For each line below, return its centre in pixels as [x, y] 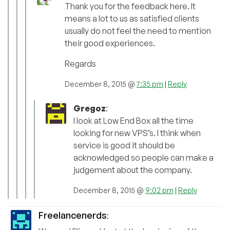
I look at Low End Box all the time [133, 120]
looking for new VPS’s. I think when [137, 133]
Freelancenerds [73, 215]
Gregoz [90, 108]
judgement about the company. [133, 170]
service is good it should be [124, 145]
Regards [80, 63]
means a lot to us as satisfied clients [132, 18]
